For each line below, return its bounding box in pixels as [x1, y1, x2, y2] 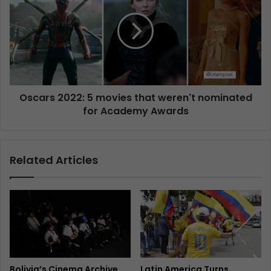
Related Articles [10, 152, 98, 168]
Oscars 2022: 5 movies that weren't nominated [19, 90, 252, 105]
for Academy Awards [82, 103, 189, 118]
